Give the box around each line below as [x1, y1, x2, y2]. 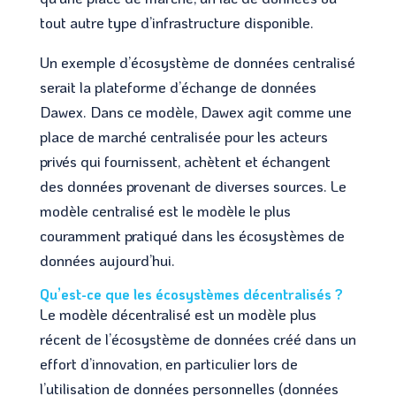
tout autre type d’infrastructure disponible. [39, 11, 314, 32]
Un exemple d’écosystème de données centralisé [39, 51, 355, 72]
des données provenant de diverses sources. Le [39, 175, 346, 195]
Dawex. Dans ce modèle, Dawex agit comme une [39, 101, 352, 121]
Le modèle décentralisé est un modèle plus [39, 303, 316, 324]
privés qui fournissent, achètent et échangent [39, 150, 331, 171]
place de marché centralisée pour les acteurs [39, 126, 328, 146]
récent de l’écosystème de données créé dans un [39, 328, 356, 348]
